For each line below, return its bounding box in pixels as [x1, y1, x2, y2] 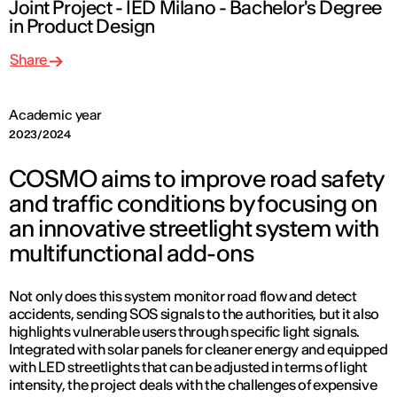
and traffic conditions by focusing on [9, 189, 378, 219]
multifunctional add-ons [9, 238, 254, 269]
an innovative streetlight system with [9, 214, 379, 244]
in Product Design [9, 14, 155, 39]
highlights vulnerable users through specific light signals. [9, 323, 361, 341]
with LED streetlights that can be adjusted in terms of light [9, 358, 368, 377]
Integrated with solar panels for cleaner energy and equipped [9, 340, 388, 359]
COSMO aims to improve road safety [9, 164, 384, 194]
